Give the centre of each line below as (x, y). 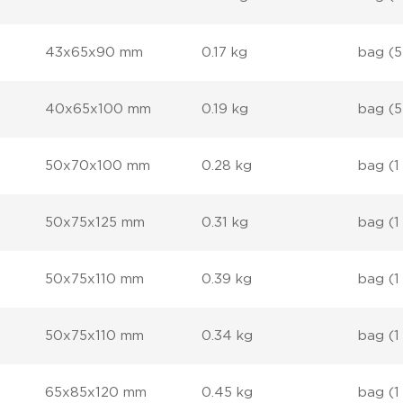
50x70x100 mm (98, 166)
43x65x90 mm (94, 53)
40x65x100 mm (99, 109)
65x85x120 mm (96, 393)
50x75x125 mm (95, 223)
